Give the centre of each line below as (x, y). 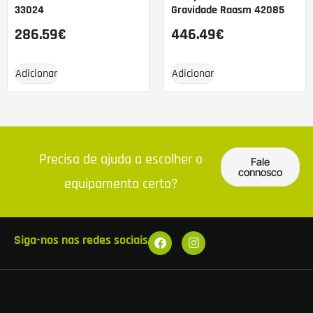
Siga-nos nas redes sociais (81, 240)
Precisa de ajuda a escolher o (121, 159)
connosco (260, 172)
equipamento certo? (121, 183)
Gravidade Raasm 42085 (228, 10)
